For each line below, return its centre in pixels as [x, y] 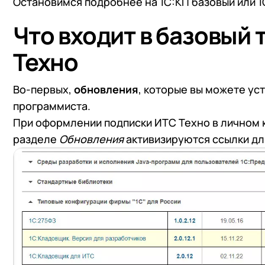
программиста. [52, 106]
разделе [36, 139]
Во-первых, [43, 90]
